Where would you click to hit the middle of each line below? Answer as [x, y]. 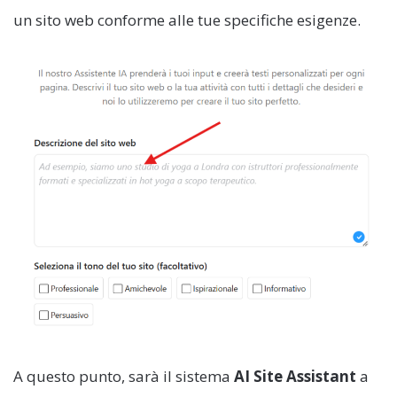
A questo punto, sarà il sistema [124, 376]
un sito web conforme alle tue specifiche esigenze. [187, 19]
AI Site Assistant [295, 376]
